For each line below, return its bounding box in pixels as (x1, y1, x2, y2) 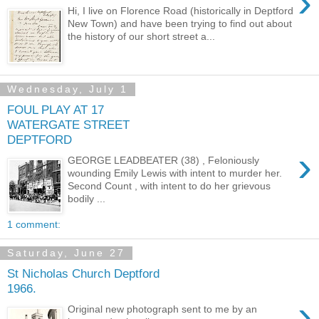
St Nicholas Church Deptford (7, 266, 159, 281)
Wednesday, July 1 (7, 83, 128, 95)
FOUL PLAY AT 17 (7, 103, 104, 117)
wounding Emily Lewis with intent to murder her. (68, 167, 286, 179)
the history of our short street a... (68, 31, 216, 42)
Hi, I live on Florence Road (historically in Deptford (68, 5, 294, 16)
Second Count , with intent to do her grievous (68, 180, 271, 192)
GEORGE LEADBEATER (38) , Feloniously (68, 155, 260, 166)
